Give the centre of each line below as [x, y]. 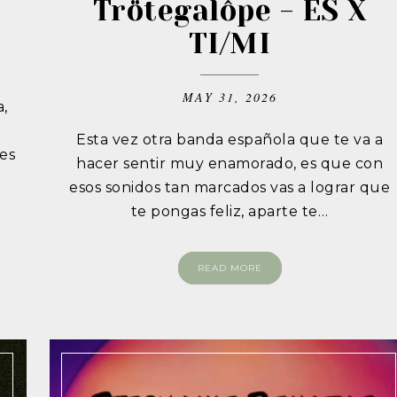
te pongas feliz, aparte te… [230, 212]
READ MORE [230, 269]
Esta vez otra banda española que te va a [230, 140]
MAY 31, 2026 [230, 97]
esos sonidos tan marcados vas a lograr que [230, 188]
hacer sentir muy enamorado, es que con [230, 164]
